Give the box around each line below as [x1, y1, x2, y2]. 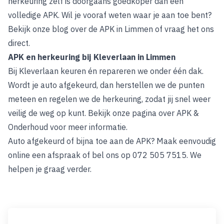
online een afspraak [8, 150, 80, 160]
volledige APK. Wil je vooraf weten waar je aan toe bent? [8, 10, 211, 20]
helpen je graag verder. [8, 164, 91, 174]
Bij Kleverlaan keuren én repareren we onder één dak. [8, 66, 203, 76]
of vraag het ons [153, 24, 214, 34]
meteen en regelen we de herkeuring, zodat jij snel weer [8, 94, 210, 104]
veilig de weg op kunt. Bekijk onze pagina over [8, 108, 176, 118]
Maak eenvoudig [156, 136, 216, 146]
